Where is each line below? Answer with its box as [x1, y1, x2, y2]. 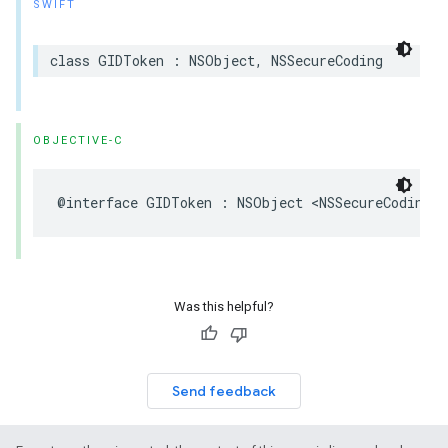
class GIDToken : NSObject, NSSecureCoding [50, 51, 383, 70]
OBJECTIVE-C [33, 134, 123, 147]
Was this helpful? [174, 299, 274, 314]
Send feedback [172, 382, 276, 400]
